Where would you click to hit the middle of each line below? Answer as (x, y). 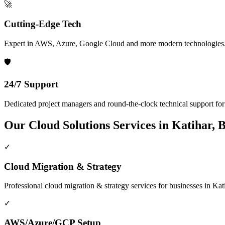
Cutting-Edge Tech (43, 24)
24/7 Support (31, 84)
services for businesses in (171, 186)
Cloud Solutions (69, 125)
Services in (141, 125)
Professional (24, 186)
